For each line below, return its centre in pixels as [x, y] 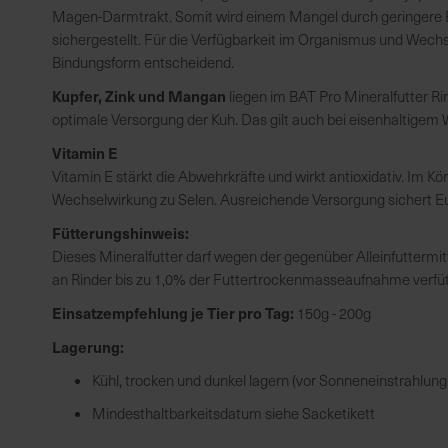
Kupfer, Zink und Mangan [139, 95]
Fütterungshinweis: [120, 232]
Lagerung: [88, 346]
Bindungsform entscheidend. [143, 62]
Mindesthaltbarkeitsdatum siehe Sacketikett [233, 413]
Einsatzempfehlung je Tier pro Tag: [173, 312]
